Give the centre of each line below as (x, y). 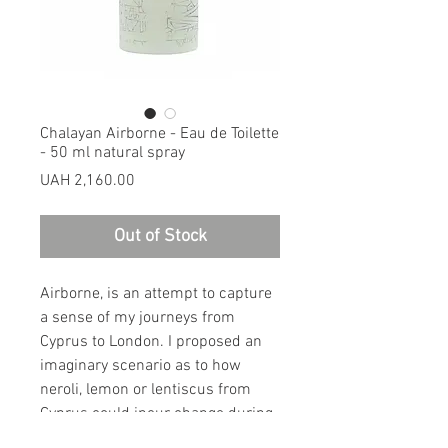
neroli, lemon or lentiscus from (145, 390)
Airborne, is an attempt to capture (156, 294)
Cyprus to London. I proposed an (151, 342)
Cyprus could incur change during (156, 414)
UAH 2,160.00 (87, 181)
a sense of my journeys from (137, 318)
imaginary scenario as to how (140, 366)
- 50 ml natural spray (112, 153)
